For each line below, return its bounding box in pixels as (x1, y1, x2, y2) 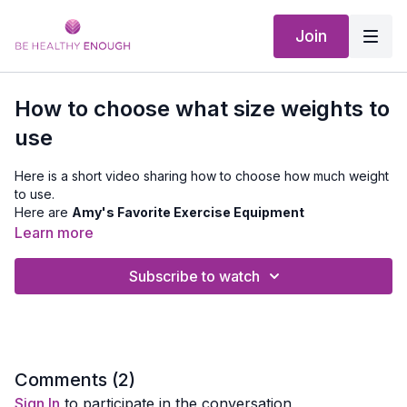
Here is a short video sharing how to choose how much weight (15, 168, 389, 184)
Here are (15, 204, 72, 220)
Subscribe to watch (129, 267, 260, 285)
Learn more (15, 223, 94, 242)
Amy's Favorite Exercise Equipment (72, 204, 304, 220)
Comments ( (15, 369, 118, 391)
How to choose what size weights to (15, 95, 390, 122)
